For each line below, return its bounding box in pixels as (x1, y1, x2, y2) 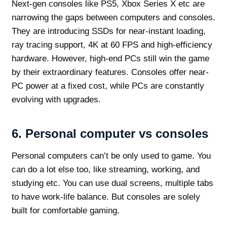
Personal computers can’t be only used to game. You (11, 151, 211, 161)
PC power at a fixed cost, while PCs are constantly (11, 81, 204, 91)
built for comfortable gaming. (11, 206, 122, 216)
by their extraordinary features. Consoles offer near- (11, 67, 209, 78)
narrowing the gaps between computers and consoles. (11, 13, 215, 23)
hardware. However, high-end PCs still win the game (11, 54, 209, 64)
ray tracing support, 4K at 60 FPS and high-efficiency (11, 40, 212, 50)
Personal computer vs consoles (25, 127, 208, 141)
